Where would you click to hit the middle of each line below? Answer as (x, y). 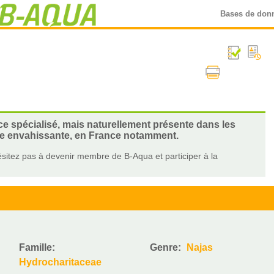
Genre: (167, 247)
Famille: (39, 247)
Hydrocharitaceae (61, 262)
